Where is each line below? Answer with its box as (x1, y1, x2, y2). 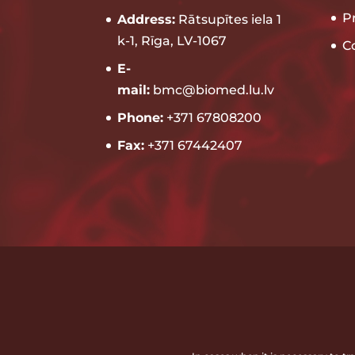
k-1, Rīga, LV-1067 (117, 32, 227, 48)
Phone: (117, 109, 164, 125)
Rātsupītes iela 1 (175, 11, 282, 27)
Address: (117, 11, 176, 27)
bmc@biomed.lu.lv (150, 82, 275, 97)
